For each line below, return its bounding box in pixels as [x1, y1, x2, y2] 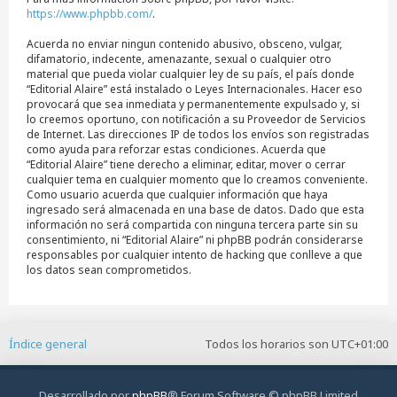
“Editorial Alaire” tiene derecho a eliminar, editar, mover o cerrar [27, 156, 346, 172]
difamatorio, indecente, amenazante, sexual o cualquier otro [27, 51, 331, 66]
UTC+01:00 [331, 335, 388, 352]
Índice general [9, 335, 87, 352]
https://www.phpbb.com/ [27, 5, 152, 21]
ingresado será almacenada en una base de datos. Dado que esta [27, 201, 364, 217]
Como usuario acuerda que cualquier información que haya [27, 186, 328, 202]
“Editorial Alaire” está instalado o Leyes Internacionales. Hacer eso [27, 81, 362, 97]
